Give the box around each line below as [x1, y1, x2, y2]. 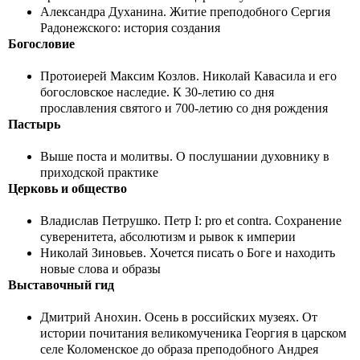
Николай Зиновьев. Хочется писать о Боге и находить [40, 246, 335, 260]
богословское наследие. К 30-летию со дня [40, 85, 274, 99]
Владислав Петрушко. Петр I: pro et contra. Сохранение [40, 214, 342, 227]
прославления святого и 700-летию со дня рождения [40, 101, 328, 115]
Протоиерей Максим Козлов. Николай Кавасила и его [40, 69, 337, 83]
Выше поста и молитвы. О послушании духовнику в [40, 149, 329, 163]
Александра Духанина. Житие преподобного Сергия [40, 5, 330, 18]
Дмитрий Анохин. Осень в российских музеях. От [40, 310, 317, 324]
